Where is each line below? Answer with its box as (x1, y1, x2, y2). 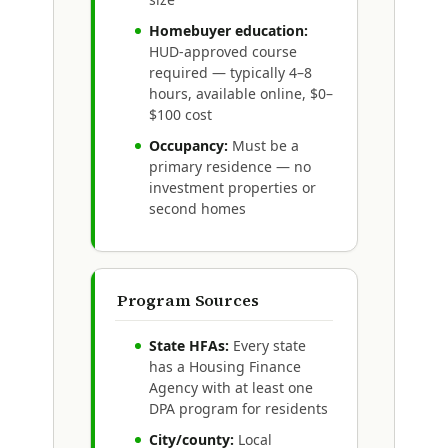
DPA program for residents (148, 398, 328, 418)
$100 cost (148, 104, 212, 124)
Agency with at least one (148, 377, 313, 397)
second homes (148, 198, 246, 218)
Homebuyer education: (148, 20, 308, 40)
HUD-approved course (148, 41, 297, 61)
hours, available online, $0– (148, 83, 333, 103)
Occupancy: (148, 135, 228, 155)
